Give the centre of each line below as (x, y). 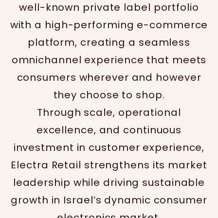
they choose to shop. (109, 95)
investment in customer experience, (109, 147)
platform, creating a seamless (109, 42)
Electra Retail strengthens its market (109, 165)
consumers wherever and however (109, 77)
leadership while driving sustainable (109, 182)
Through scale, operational (109, 112)
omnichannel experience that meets (109, 60)
